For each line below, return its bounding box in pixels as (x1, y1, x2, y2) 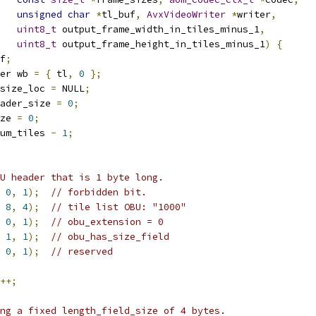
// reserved (51, 245, 113, 257)
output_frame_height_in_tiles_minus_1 (56, 38, 265, 50)
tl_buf (102, 8, 135, 20)
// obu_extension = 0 (51, 216, 164, 228)
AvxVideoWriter (147, 8, 226, 20)
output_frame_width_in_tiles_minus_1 (56, 23, 260, 35)
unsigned (17, 8, 62, 20)
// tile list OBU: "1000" (51, 201, 186, 213)
